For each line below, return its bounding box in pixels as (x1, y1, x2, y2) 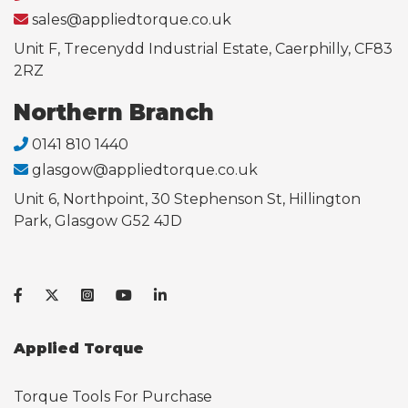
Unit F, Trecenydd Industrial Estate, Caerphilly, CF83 (14, 39, 393, 57)
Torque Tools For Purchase (14, 387, 212, 405)
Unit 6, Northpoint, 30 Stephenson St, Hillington (14, 189, 361, 208)
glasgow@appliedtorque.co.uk (32, 160, 258, 178)
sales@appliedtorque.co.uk (32, 10, 231, 28)
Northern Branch (14, 98, 214, 126)
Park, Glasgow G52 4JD (14, 211, 182, 229)
